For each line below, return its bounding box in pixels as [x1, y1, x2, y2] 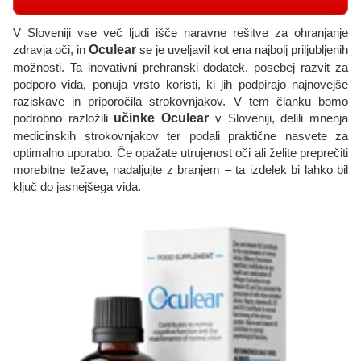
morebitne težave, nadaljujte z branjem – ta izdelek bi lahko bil [13, 163, 348, 177]
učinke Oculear [114, 111, 210, 126]
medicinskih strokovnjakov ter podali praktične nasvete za [13, 129, 348, 143]
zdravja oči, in [13, 43, 89, 57]
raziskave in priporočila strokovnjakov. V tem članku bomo [13, 94, 348, 109]
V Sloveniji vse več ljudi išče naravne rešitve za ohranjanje [13, 26, 348, 40]
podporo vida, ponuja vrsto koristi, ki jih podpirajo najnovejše [13, 77, 348, 92]
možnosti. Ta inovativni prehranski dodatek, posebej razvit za [13, 60, 348, 75]
